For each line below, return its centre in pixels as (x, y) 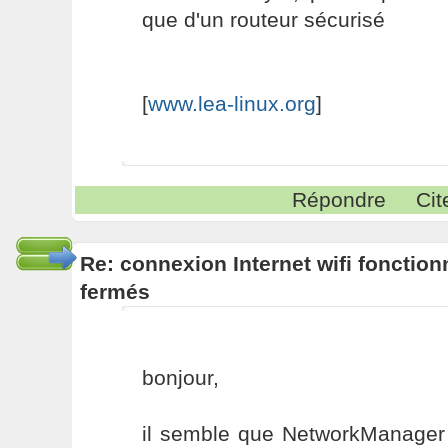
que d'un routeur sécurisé (263, 19)
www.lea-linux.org (231, 103)
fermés (114, 291)
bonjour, (180, 377)
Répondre (339, 199)
